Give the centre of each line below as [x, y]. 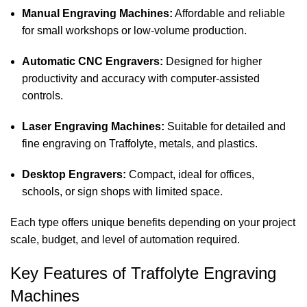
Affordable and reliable [229, 14]
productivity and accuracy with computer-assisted [141, 79]
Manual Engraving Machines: [97, 14]
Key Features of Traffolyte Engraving [143, 273]
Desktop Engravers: [74, 175]
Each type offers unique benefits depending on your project [153, 223]
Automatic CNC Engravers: [93, 62]
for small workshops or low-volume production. [134, 31]
